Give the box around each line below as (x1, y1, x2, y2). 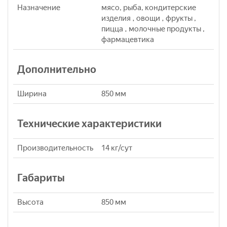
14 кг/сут (101, 143, 132, 153)
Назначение (17, 3, 60, 12)
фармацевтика (101, 34, 154, 44)
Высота (17, 197, 44, 207)
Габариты (17, 171, 65, 184)
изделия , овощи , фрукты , (101, 13, 196, 23)
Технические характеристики (17, 117, 162, 130)
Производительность (17, 143, 93, 153)
